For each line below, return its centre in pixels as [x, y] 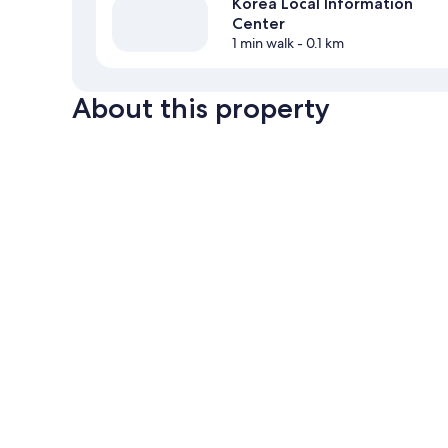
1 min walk [263, 43]
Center [258, 24]
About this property [201, 108]
